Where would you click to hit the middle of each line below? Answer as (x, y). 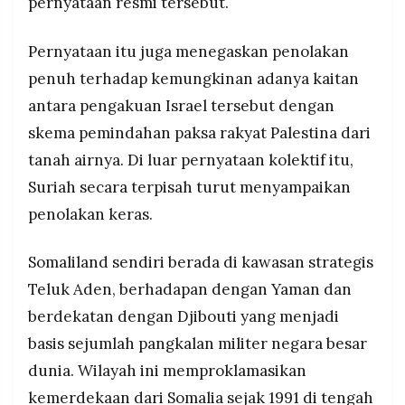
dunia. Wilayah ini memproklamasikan (167, 371)
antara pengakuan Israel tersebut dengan (181, 105)
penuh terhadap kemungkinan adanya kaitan (193, 78)
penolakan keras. (90, 214)
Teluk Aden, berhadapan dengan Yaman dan (190, 290)
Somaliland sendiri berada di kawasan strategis (201, 263)
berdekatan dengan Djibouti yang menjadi (184, 317)
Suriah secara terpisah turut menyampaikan (189, 187)
